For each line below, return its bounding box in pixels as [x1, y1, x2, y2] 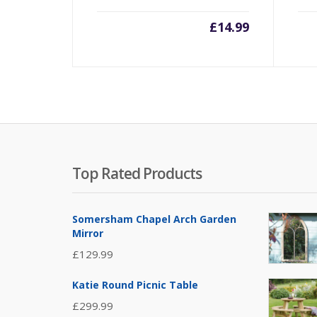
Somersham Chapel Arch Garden [72, 212, 236, 226]
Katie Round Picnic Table [72, 277, 198, 292]
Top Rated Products [72, 163, 202, 183]
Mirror [72, 226, 103, 240]
